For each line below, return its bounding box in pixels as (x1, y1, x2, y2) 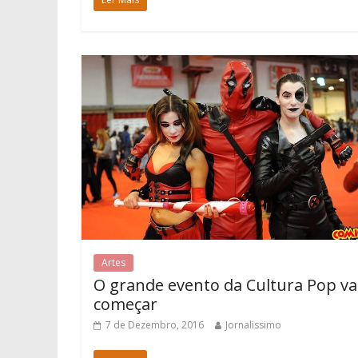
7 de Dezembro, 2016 (105, 318, 204, 332)
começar (93, 293, 157, 316)
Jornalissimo (225, 318, 281, 332)
